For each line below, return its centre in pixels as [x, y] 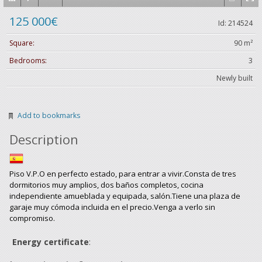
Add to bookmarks [49, 116]
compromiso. [32, 218]
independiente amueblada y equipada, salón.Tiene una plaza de [125, 196]
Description [44, 139]
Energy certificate [51, 242]
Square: [22, 43]
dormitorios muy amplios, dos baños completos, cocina [106, 185]
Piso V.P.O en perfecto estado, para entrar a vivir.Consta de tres [123, 174]
